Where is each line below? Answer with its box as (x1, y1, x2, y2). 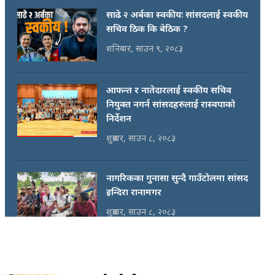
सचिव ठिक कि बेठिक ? (106, 24, 188, 36)
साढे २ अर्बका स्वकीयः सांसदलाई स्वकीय (106, 10, 248, 21)
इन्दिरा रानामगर (106, 187, 161, 199)
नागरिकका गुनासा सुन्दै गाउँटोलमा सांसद (106, 173, 248, 185)
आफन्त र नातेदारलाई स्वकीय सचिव (106, 85, 231, 97)
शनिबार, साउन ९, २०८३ (106, 44, 183, 55)
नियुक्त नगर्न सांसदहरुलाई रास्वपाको (106, 99, 235, 111)
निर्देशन (106, 114, 131, 125)
